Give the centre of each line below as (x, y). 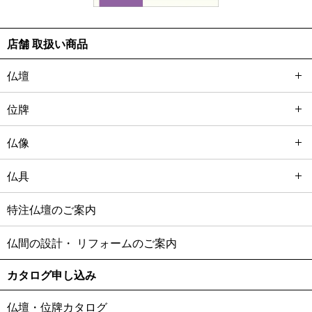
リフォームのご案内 (125, 243)
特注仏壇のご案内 (52, 210)
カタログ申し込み (52, 275)
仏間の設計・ (40, 243)
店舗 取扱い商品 (47, 44)
